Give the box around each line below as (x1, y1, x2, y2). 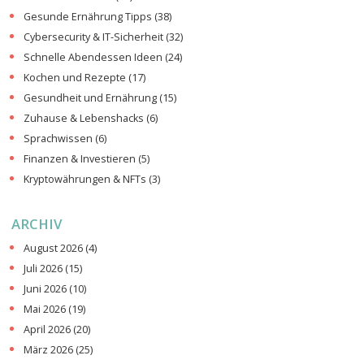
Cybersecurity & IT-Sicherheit (24, 30, 166, 45)
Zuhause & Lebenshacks (24, 111, 146, 126)
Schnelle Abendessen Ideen (24, 50, 165, 65)
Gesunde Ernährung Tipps (24, 10, 154, 24)
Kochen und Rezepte (24, 71, 128, 85)
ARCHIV (11, 214, 62, 233)
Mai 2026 (24, 302, 68, 317)
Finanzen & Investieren (24, 152, 138, 167)
